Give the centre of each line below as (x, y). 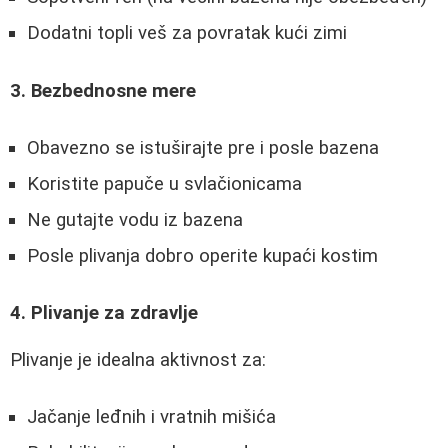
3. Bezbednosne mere (103, 91)
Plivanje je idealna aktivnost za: (138, 360)
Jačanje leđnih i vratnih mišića (151, 416)
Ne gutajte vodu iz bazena (135, 219)
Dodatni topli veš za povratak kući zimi (187, 33)
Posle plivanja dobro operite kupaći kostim (202, 255)
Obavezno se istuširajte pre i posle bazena (203, 147)
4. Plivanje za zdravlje (104, 313)
